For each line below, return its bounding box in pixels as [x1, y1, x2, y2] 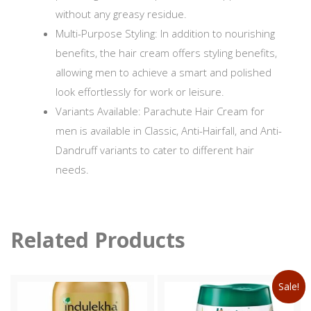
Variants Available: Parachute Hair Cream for [56, 104, 264, 119]
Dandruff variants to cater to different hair [56, 143, 254, 158]
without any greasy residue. [56, 7, 187, 22]
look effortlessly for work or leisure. [56, 85, 224, 99]
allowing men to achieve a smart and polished [56, 65, 271, 80]
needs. [56, 162, 89, 177]
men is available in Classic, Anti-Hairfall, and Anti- [56, 124, 282, 138]
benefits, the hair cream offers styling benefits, [56, 46, 277, 60]
